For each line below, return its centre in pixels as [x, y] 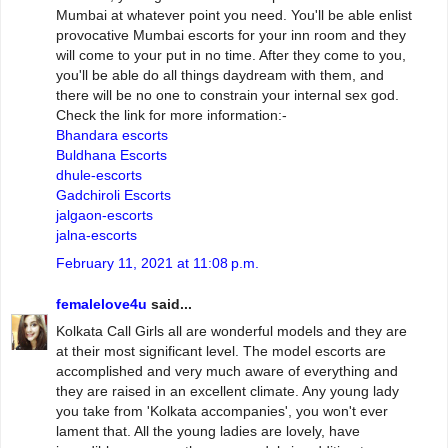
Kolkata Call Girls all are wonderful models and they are [231, 331]
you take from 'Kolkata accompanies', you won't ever [222, 411]
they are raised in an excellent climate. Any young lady [227, 391]
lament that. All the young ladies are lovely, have [208, 431]
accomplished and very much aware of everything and [227, 371]
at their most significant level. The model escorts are [221, 351]
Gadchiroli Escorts [113, 195]
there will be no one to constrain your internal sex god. [227, 95]
